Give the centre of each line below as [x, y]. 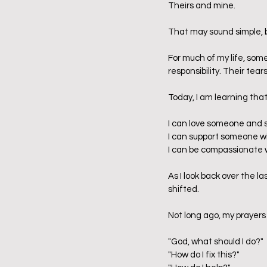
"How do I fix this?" [204, 255]
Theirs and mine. [202, 6]
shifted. [185, 190]
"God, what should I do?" [216, 242]
